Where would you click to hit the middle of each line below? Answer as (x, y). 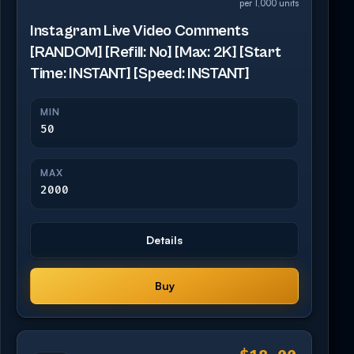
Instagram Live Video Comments (139, 32)
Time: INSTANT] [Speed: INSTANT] (140, 74)
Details (164, 240)
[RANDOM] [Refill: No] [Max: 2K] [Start (156, 53)
